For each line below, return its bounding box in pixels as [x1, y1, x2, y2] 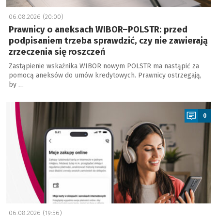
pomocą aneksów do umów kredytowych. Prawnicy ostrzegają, [8, 71, 201, 79]
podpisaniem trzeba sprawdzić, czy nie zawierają [8, 35, 208, 46]
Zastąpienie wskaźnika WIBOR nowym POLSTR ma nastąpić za [8, 62, 199, 70]
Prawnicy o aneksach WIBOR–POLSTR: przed [8, 24, 187, 35]
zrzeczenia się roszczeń [8, 46, 106, 57]
